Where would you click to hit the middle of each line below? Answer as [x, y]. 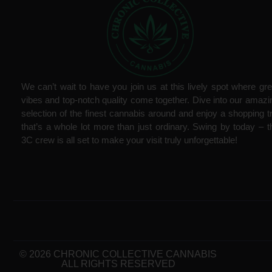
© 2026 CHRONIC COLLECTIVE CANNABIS [118, 254]
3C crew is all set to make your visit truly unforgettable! [129, 140]
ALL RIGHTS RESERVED [118, 264]
